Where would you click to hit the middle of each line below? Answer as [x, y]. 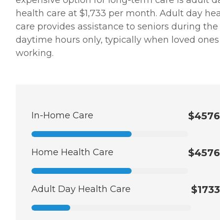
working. [35, 53]
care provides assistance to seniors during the [117, 27]
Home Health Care [72, 152]
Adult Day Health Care [81, 189]
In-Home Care [62, 116]
